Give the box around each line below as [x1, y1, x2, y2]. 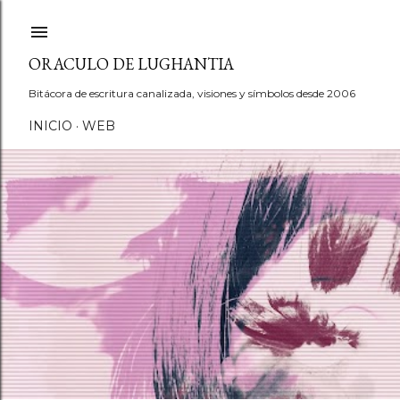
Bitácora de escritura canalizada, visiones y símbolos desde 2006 [29, 87, 355, 100]
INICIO [29, 118, 72, 134]
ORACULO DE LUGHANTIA [29, 54, 234, 74]
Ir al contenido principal [115, 11, 285, 34]
